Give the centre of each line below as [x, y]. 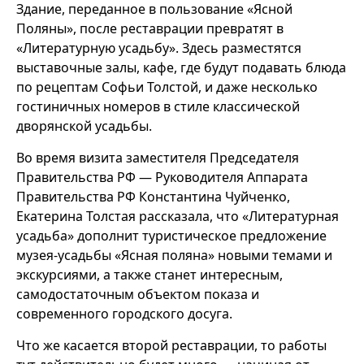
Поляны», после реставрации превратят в [150, 28]
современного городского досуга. [124, 314]
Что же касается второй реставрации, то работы [171, 345]
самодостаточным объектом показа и [138, 294]
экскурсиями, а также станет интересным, [149, 275]
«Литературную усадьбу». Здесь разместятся [159, 48]
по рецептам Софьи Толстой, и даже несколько [167, 87]
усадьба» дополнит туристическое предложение [171, 236]
